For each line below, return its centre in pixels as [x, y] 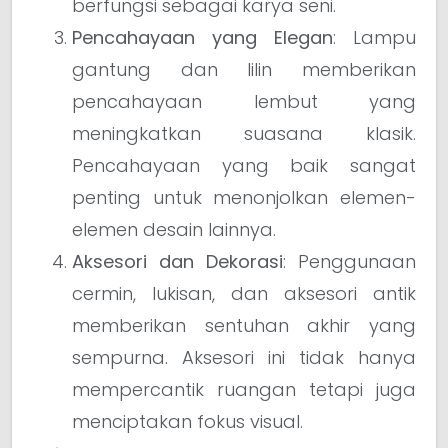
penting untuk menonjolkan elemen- [244, 197]
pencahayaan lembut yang [244, 101]
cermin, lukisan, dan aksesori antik [244, 293]
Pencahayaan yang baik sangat [244, 165]
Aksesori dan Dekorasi [177, 261]
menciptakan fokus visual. [187, 421]
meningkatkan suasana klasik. [244, 133]
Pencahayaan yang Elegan [202, 37]
